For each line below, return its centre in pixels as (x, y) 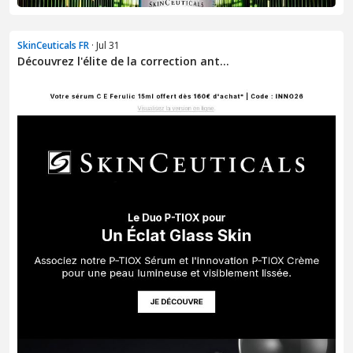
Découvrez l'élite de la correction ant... (123, 61)
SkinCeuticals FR (53, 45)
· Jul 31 (104, 45)
